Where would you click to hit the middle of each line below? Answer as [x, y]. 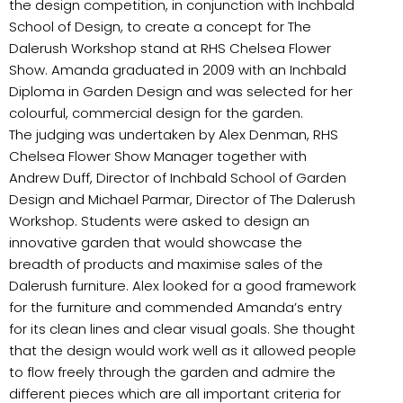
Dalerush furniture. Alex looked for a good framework [183, 285]
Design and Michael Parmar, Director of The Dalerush [182, 199]
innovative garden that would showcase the [156, 242]
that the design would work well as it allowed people [183, 350]
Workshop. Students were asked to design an [159, 220]
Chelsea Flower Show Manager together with [158, 156]
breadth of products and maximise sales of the [166, 264]
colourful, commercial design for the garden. [156, 112]
